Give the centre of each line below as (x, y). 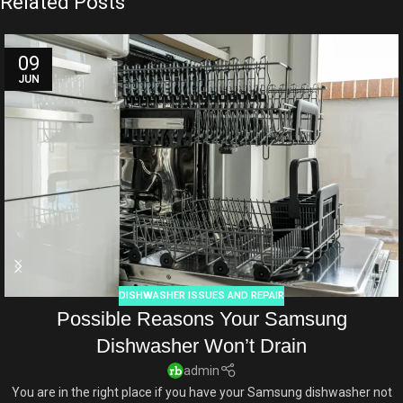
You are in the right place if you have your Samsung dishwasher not (201, 392)
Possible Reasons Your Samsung (201, 319)
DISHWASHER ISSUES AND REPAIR (201, 295)
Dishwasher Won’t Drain (201, 346)
